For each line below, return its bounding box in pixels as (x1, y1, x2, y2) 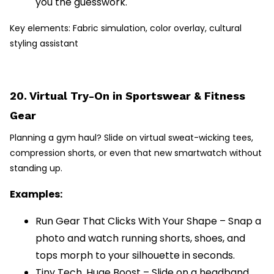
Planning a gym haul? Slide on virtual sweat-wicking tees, (10, 131, 253, 144)
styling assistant (10, 37, 78, 50)
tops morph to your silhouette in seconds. (35, 248, 235, 263)
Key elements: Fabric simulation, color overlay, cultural (10, 22, 242, 35)
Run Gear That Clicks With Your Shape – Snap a (35, 214, 261, 229)
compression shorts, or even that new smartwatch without (10, 147, 262, 160)
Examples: (10, 187, 62, 202)
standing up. (10, 162, 62, 175)
